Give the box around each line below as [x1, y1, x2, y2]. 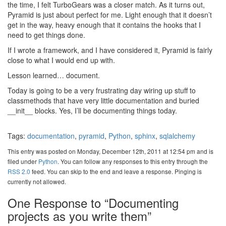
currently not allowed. [8, 177, 66, 186]
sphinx [135, 131, 155, 141]
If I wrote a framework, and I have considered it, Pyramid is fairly [8, 45, 212, 55]
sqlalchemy [159, 131, 195, 141]
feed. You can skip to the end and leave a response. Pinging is [30, 167, 202, 176]
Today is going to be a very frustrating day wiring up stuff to [8, 85, 196, 95]
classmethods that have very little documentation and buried [8, 95, 199, 105]
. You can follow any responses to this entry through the [58, 157, 208, 165]
